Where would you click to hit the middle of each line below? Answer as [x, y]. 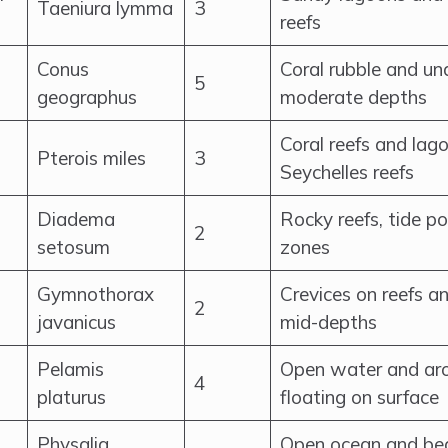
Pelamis [70, 369]
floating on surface [359, 397]
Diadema [76, 219]
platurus [71, 397]
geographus [87, 97]
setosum [73, 247]
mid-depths [328, 322]
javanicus [76, 322]
